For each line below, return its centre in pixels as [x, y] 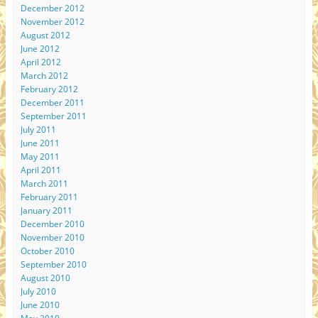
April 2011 [40, 170]
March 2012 [44, 76]
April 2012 [40, 62]
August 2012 [45, 35]
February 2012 [49, 89]
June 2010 [40, 305]
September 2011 [53, 116]
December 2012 [52, 9]
